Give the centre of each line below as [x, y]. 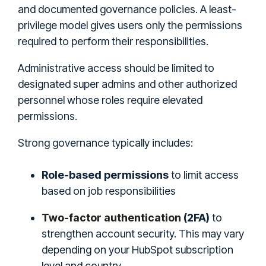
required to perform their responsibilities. [113, 41]
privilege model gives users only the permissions [130, 25]
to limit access [204, 175]
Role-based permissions [105, 175]
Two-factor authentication [111, 217]
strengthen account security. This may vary [143, 233]
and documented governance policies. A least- [127, 9]
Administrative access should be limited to [116, 68]
